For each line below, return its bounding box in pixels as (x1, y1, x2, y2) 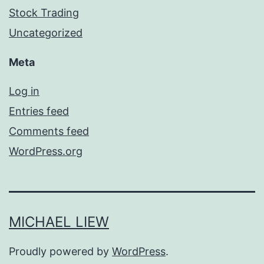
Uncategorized (9, 27, 82, 39)
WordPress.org (9, 145, 82, 158)
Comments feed (9, 125, 89, 138)
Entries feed (9, 105, 69, 118)
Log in (9, 85, 39, 98)
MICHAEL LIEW (9, 213, 109, 231)
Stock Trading (9, 6, 79, 19)
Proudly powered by (9, 245, 112, 258)
